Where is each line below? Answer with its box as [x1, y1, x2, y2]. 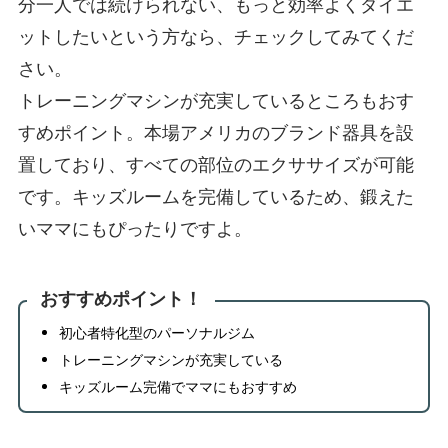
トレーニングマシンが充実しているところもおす [17, 88, 414, 113]
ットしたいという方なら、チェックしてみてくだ [17, 24, 414, 49]
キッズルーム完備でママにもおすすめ [58, 377, 297, 397]
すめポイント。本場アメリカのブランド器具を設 [17, 120, 414, 145]
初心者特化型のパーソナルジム [58, 323, 255, 343]
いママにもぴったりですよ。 [17, 216, 252, 241]
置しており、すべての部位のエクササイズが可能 [17, 152, 414, 177]
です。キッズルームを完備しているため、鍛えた [17, 184, 414, 209]
